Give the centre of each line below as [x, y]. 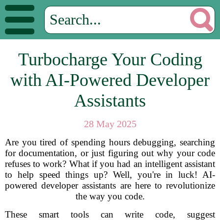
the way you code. [110, 196]
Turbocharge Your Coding [110, 59]
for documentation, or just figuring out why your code [110, 153]
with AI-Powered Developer [110, 80]
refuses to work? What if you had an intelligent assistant [110, 164]
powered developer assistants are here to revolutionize [110, 185]
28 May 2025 [110, 124]
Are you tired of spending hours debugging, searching [110, 142]
